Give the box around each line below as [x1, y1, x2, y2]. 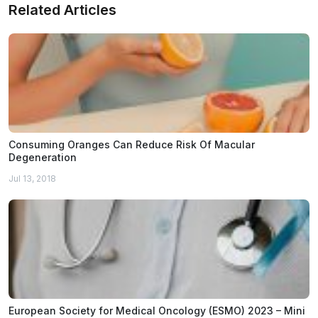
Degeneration [9, 151, 77, 164]
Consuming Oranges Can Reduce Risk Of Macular [9, 138, 255, 151]
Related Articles [9, 1, 116, 19]
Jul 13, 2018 [9, 173, 56, 185]
